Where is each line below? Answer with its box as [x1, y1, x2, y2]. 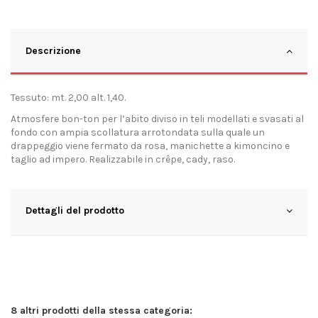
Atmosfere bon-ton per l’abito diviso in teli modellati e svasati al [11, 113, 304, 126]
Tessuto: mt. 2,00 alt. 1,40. [11, 92, 128, 104]
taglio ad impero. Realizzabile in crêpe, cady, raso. [11, 153, 235, 166]
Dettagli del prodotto [26, 204, 124, 217]
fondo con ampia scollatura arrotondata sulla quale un [11, 126, 265, 139]
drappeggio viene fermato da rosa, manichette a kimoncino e [11, 140, 290, 153]
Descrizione [26, 45, 81, 57]
